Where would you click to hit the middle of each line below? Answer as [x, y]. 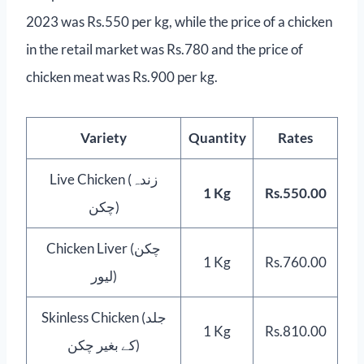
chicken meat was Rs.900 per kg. [122, 76]
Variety [104, 137]
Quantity [217, 137]
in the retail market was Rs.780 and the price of [165, 49]
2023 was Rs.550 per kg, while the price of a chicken [179, 21]
